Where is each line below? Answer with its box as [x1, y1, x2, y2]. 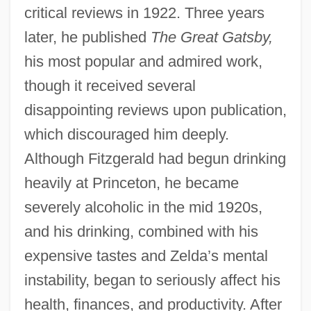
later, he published [24, 28, 151, 46]
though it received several [24, 76, 196, 94]
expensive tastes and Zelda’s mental [24, 246, 268, 264]
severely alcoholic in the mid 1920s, [24, 198, 262, 216]
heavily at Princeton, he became [24, 174, 239, 192]
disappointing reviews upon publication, [24, 101, 287, 119]
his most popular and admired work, [24, 52, 262, 70]
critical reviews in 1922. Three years [24, 3, 264, 22]
